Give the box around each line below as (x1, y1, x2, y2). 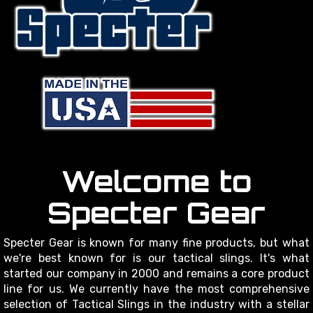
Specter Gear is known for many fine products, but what (3, 236, 310, 250)
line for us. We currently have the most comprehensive (3, 282, 310, 296)
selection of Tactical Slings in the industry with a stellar (3, 298, 310, 312)
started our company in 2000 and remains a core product (3, 267, 310, 281)
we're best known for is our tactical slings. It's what (3, 252, 310, 265)
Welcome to (61, 163, 252, 200)
